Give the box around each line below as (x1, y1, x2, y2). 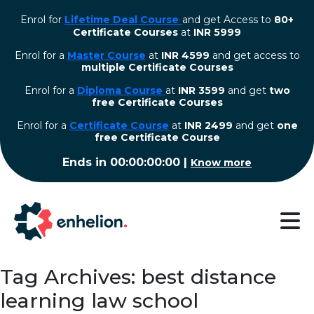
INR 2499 (184, 119, 233, 132)
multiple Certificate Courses (81, 61, 233, 74)
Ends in (62, 156, 110, 169)
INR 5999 (193, 26, 241, 39)
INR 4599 (161, 49, 210, 62)
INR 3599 (177, 84, 225, 97)
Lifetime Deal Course (64, 13, 179, 26)
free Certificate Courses (91, 96, 223, 109)
